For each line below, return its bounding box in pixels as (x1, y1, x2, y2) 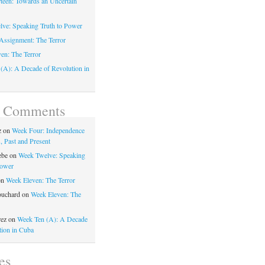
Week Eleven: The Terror (5, 174, 75, 185)
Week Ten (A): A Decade (17, 214, 88, 224)
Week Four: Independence (11, 125, 85, 135)
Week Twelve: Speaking (18, 150, 85, 160)
